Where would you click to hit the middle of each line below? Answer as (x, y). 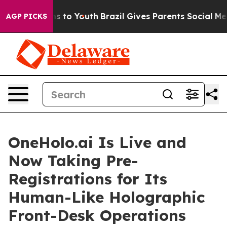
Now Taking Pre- (73, 161)
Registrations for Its (88, 179)
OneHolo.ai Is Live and (97, 142)
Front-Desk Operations (97, 215)
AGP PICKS (27, 16)
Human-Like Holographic (106, 197)
